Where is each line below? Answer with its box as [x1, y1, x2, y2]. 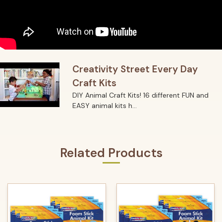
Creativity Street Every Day [72, 63, 198, 76]
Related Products [59, 145, 163, 162]
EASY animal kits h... [72, 101, 137, 111]
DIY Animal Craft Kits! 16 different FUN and [72, 91, 209, 100]
